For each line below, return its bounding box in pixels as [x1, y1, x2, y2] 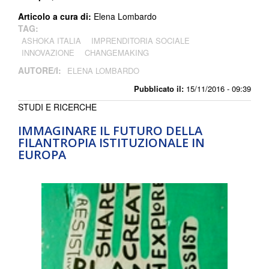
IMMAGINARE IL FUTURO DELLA [18, 122, 202, 139]
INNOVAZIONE [22, 46, 74, 58]
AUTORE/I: [18, 64, 64, 76]
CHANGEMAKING [85, 46, 149, 58]
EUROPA [18, 146, 66, 163]
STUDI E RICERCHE [18, 100, 97, 113]
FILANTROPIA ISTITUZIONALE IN [18, 134, 205, 151]
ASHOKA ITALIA [22, 34, 81, 46]
